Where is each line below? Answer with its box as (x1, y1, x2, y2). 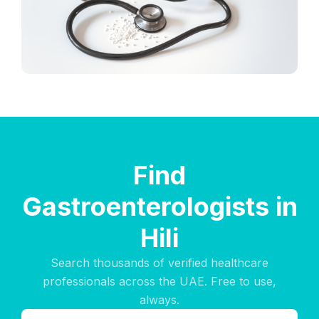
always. (140, 293, 179, 307)
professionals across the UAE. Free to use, (43, 274, 276, 288)
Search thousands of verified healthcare (51, 256, 268, 270)
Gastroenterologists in (21, 191, 298, 222)
